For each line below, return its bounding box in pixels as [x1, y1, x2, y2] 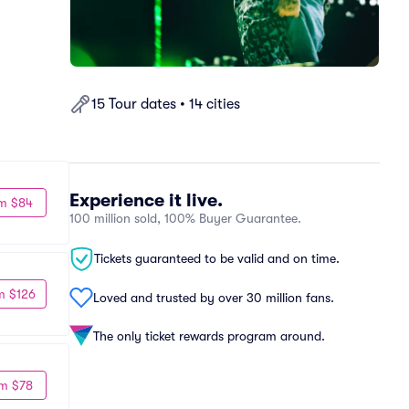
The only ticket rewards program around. [93, 328, 325, 343]
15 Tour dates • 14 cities [91, 96, 240, 112]
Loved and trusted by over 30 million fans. [93, 289, 334, 305]
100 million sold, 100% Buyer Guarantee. [69, 211, 301, 225]
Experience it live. [69, 190, 223, 211]
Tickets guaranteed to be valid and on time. [94, 251, 340, 266]
